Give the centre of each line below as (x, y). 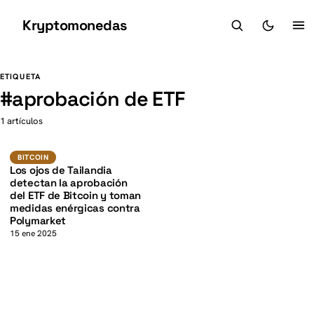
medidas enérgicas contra (75, 208)
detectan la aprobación (69, 183)
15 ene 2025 (33, 233)
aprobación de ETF (98, 99)
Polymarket (38, 220)
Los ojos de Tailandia (61, 170)
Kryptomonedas (75, 25)
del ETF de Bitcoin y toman (76, 195)
